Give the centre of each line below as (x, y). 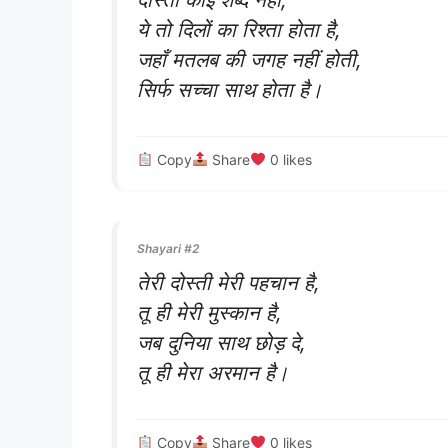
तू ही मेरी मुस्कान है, (209, 313)
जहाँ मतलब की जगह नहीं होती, (249, 60)
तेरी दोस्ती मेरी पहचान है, (228, 283)
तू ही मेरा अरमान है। (213, 373)
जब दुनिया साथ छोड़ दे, (221, 343)
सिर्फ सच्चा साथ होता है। (230, 90)
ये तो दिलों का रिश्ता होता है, (239, 30)
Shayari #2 (168, 249)
